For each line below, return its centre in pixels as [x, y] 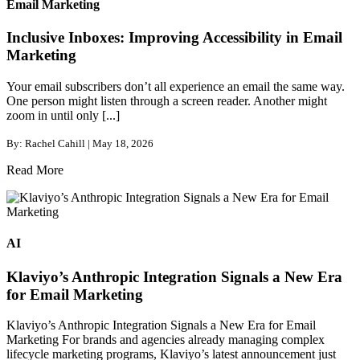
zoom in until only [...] [63, 116]
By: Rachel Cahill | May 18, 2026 [80, 144]
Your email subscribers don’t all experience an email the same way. [176, 87]
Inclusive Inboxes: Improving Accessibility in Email [174, 38]
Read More [35, 170]
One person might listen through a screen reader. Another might [167, 101]
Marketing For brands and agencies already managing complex [166, 340]
